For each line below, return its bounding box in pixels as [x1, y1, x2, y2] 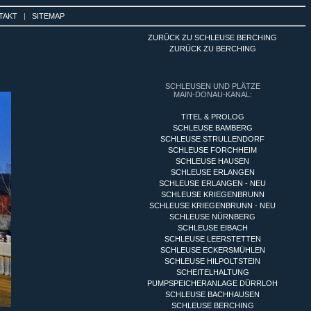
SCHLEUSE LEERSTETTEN [164, 235, 261, 243]
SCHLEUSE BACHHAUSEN [165, 290, 260, 299]
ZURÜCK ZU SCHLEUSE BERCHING [148, 33, 277, 42]
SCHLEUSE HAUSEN [176, 157, 249, 165]
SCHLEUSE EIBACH [177, 224, 248, 232]
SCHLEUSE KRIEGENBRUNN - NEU [149, 201, 276, 210]
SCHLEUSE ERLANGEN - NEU [159, 179, 266, 187]
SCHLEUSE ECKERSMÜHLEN [160, 246, 265, 254]
